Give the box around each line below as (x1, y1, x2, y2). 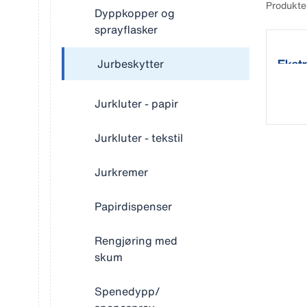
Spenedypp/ (95, 283, 160, 299)
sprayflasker (95, 21, 158, 38)
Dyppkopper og (95, 5, 175, 21)
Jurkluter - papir (95, 95, 178, 112)
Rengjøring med (95, 232, 177, 249)
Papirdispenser (95, 198, 172, 214)
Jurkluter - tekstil (95, 130, 183, 146)
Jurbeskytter (97, 56, 164, 72)
